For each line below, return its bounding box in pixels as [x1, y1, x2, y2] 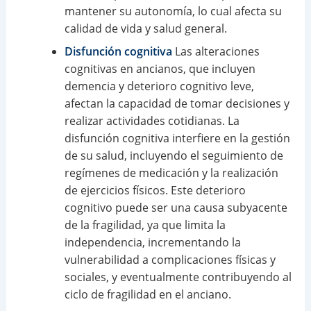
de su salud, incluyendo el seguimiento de [64, 148, 283, 164]
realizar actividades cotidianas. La [64, 113, 239, 129]
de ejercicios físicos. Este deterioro [64, 183, 246, 199]
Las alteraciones [171, 44, 260, 60]
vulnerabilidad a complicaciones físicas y [64, 252, 276, 268]
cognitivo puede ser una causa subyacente [64, 200, 287, 216]
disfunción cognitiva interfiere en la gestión [64, 131, 290, 146]
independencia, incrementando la [64, 235, 241, 251]
